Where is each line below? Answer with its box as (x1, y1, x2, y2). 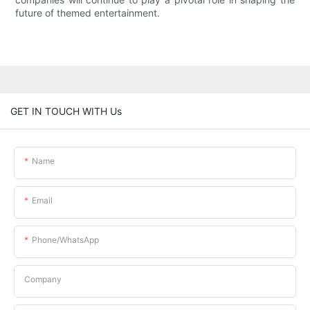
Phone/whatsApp (32, 234, 99, 245)
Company (24, 273, 62, 284)
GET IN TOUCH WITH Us (10, 104, 122, 117)
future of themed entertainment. (15, 7, 161, 19)
